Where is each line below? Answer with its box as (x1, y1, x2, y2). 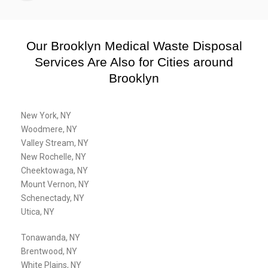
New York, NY (21, 111, 71, 121)
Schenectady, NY (21, 193, 84, 203)
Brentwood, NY (21, 246, 77, 257)
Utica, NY (21, 207, 54, 217)
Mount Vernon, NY (21, 179, 89, 190)
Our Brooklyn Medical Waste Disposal (26, 39, 242, 53)
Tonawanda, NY (21, 233, 80, 243)
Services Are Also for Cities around (35, 55, 233, 69)
